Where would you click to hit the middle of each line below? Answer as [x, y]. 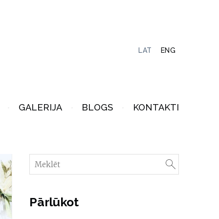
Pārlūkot [54, 202]
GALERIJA [40, 107]
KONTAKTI [156, 107]
